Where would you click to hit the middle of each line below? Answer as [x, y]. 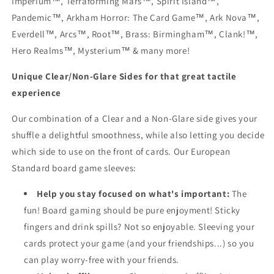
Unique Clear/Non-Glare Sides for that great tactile [124, 76]
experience [36, 93]
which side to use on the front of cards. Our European [121, 151]
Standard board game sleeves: [74, 168]
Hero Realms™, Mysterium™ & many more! [101, 50]
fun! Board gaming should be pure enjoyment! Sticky [132, 210]
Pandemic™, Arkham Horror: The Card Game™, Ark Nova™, [136, 17]
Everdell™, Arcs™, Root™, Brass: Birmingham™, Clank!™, [135, 34]
